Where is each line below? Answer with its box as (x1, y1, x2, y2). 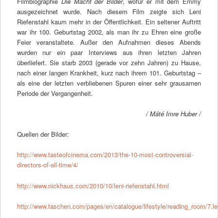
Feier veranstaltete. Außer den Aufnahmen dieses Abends (17, 37, 201, 47)
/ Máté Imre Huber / (146, 109, 201, 119)
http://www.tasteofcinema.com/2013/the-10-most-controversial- (17, 150, 193, 160)
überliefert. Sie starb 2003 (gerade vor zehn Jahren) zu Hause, (17, 58, 201, 68)
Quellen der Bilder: (17, 129, 69, 139)
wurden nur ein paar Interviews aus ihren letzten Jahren (17, 48, 201, 57)
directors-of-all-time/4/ (17, 160, 78, 170)
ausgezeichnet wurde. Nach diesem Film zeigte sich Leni (17, 7, 201, 17)
